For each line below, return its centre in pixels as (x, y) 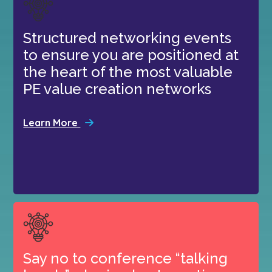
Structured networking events (127, 38)
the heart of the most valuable (128, 72)
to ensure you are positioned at (131, 55)
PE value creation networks (117, 89)
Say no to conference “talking (126, 258)
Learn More (52, 122)
